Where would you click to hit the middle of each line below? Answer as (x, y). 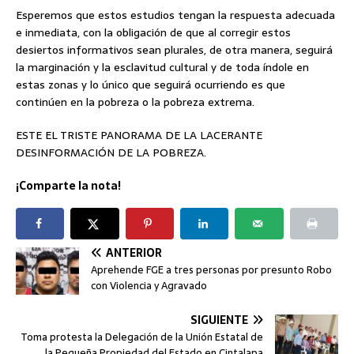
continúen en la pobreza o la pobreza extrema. (135, 102)
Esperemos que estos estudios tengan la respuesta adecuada (175, 15)
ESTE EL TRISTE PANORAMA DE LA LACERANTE (139, 136)
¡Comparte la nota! (68, 186)
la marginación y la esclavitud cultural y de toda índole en (162, 68)
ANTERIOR (134, 253)
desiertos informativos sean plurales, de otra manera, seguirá (174, 50)
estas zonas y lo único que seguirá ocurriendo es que (151, 85)
